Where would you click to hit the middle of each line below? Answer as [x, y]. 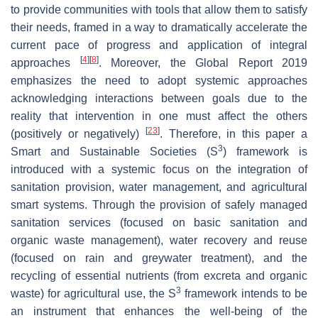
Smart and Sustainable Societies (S [114, 151]
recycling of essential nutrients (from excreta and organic [159, 275]
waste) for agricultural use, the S [94, 293]
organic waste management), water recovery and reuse [159, 240]
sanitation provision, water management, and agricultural [159, 187]
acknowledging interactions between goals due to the [159, 98]
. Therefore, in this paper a [233, 133]
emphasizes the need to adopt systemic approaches [159, 80]
